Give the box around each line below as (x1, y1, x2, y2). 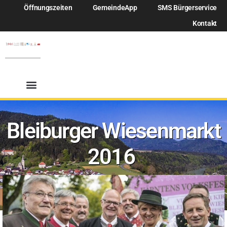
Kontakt (192, 19, 217, 28)
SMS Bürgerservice (157, 4, 217, 12)
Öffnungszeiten (24, 4, 72, 12)
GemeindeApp (92, 4, 137, 12)
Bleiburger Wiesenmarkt (7, 118, 220, 143)
